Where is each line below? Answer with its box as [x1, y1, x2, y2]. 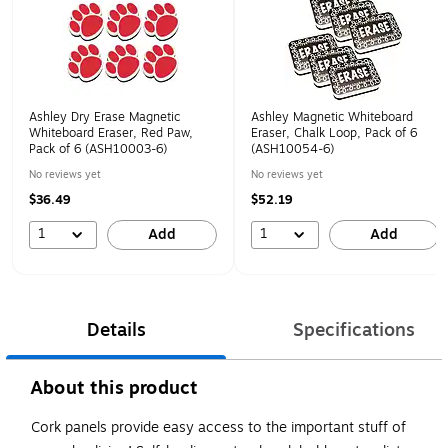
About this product [30, 373, 199, 402]
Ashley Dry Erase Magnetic [29, 108, 180, 126]
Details [86, 315, 146, 344]
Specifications [293, 315, 415, 344]
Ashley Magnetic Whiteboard [251, 108, 413, 126]
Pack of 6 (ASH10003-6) [29, 140, 167, 158]
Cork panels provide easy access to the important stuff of [31, 416, 406, 438]
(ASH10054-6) [251, 140, 334, 158]
